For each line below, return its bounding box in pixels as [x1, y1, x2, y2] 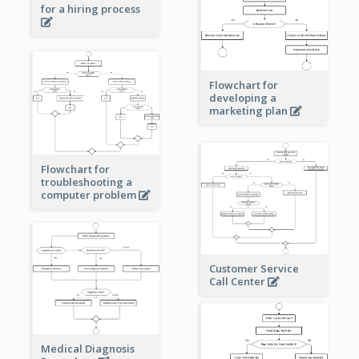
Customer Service [208, 260, 299, 276]
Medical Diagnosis [40, 341, 135, 356]
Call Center [208, 273, 268, 288]
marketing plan [208, 103, 290, 119]
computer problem [40, 188, 139, 203]
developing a [208, 91, 276, 106]
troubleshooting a [40, 175, 132, 190]
